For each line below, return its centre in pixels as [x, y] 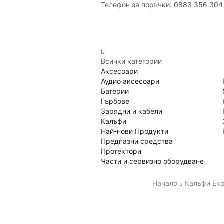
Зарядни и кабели [132, 111]
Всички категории [131, 61]
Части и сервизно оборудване [152, 161]
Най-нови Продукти [135, 131]
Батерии [115, 91]
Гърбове [115, 101]
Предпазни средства [137, 141]
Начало [165, 183]
